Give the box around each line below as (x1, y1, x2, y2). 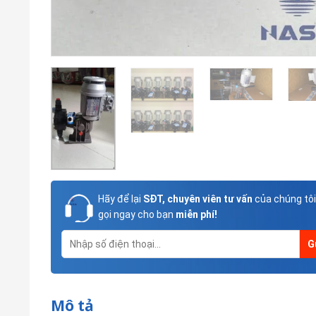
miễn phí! (176, 209, 217, 221)
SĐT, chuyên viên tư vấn (141, 193, 253, 205)
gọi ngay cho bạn (98, 209, 176, 221)
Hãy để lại (98, 193, 141, 205)
